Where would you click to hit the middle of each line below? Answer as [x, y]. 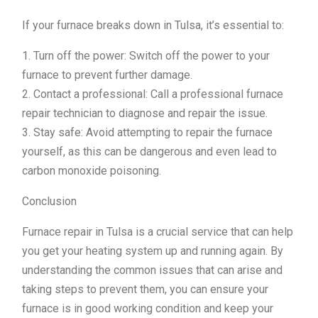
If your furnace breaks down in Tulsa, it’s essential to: [153, 26]
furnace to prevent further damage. [107, 75]
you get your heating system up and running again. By [153, 251]
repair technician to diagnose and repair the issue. [145, 114]
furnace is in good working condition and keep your [148, 309]
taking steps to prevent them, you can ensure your [145, 290]
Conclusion [49, 202]
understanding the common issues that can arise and [152, 270]
